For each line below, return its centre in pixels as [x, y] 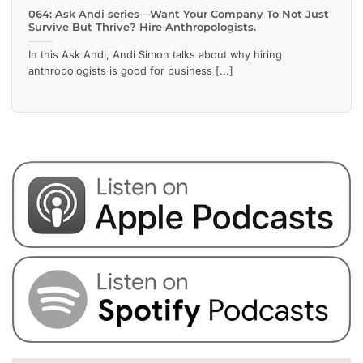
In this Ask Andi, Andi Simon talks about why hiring [155, 55]
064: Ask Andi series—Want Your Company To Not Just [179, 15]
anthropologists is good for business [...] [131, 71]
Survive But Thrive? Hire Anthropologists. [142, 28]
